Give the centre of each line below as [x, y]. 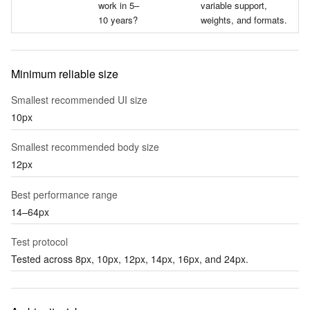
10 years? [118, 19]
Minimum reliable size [65, 73]
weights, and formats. [244, 19]
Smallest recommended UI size [79, 100]
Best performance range [64, 194]
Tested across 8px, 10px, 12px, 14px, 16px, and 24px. [130, 258]
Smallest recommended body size [85, 147]
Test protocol [39, 241]
